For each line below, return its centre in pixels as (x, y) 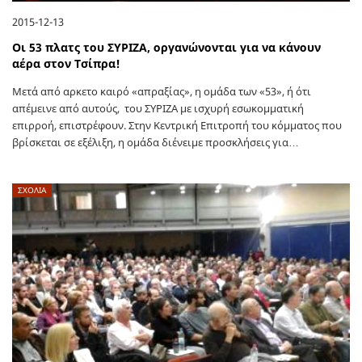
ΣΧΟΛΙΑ (32, 189)
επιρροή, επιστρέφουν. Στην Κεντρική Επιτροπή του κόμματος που (177, 125)
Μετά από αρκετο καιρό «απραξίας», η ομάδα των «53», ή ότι (162, 91)
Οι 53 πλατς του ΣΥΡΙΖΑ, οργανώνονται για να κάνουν (166, 47)
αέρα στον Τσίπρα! (66, 63)
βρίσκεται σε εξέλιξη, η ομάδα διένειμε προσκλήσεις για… (156, 142)
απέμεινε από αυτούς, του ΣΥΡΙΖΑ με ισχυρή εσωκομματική (158, 108)
